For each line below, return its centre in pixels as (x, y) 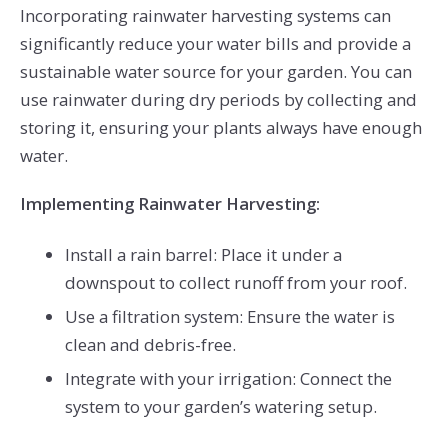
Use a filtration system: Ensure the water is (229, 316)
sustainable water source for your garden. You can (215, 72)
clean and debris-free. (150, 344)
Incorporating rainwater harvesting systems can (205, 16)
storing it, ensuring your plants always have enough (220, 128)
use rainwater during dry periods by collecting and (218, 100)
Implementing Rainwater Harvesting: (169, 203)
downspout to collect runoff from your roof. (235, 282)
